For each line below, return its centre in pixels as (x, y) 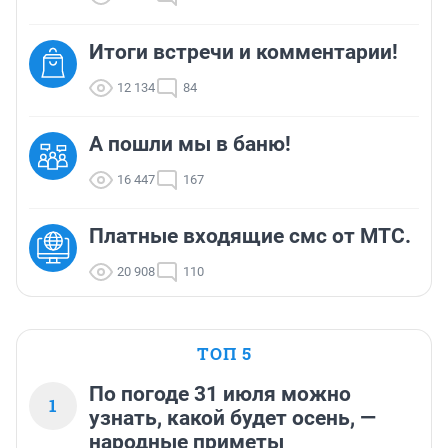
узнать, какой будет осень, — (232, 418)
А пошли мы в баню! (190, 144)
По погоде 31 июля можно (220, 394)
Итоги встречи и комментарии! (243, 52)
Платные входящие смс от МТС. (250, 236)
